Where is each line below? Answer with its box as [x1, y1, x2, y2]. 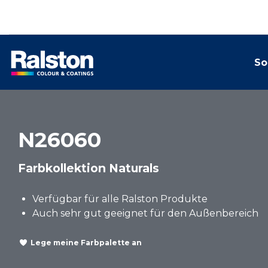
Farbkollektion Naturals [18, 161, 159, 175]
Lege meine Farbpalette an [31, 237, 142, 247]
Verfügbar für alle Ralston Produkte [32, 193, 208, 205]
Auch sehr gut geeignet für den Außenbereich [32, 208, 258, 219]
